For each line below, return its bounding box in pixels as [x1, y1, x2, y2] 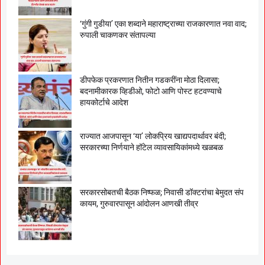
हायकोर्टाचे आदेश [80, 97, 128, 107]
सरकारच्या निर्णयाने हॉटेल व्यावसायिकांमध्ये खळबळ [80, 142, 223, 152]
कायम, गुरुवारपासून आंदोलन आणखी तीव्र [80, 198, 198, 208]
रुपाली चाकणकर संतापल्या [80, 30, 156, 40]
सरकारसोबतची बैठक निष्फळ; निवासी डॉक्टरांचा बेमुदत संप [80, 187, 244, 197]
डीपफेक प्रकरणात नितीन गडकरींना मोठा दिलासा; [80, 75, 219, 85]
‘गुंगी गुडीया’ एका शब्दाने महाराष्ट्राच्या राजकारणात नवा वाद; [80, 18, 247, 28]
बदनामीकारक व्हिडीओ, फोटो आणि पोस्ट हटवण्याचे [80, 86, 222, 96]
